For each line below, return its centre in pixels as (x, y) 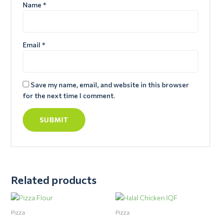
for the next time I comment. (69, 96)
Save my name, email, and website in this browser (110, 85)
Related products (54, 180)
